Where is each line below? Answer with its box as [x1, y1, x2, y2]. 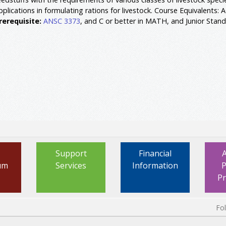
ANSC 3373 [43, 16, 80, 26]
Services [55, 159, 87, 171]
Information [132, 159, 178, 171]
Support [55, 147, 87, 159]
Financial [138, 147, 172, 159]
